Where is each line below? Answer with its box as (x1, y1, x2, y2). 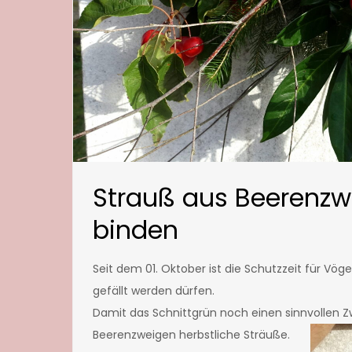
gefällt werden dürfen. (93, 283, 214, 299)
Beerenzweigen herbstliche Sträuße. (93, 327, 290, 343)
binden (93, 212, 178, 248)
